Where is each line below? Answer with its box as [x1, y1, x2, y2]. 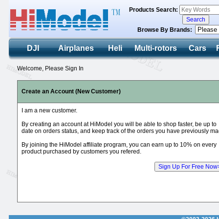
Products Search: [129, 6, 179, 13]
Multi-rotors [134, 44, 177, 52]
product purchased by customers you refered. [22, 148, 141, 155]
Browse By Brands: [137, 26, 195, 33]
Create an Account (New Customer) [22, 88, 121, 95]
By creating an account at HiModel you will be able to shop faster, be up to [22, 121, 217, 128]
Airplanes [58, 44, 94, 52]
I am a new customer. [22, 107, 77, 114]
